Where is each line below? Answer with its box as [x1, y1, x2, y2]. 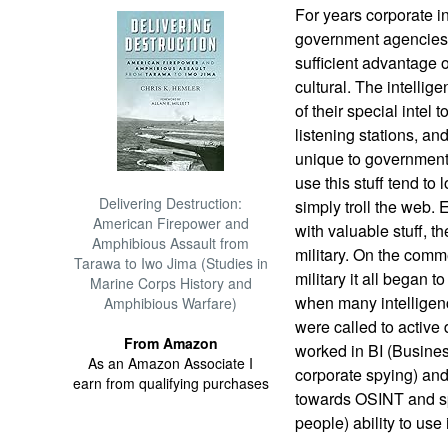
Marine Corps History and [89, 273, 252, 293]
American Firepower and [92, 213, 249, 233]
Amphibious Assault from [92, 233, 250, 253]
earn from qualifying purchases [72, 373, 269, 393]
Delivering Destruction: [99, 193, 243, 213]
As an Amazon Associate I [88, 353, 254, 373]
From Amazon [123, 333, 218, 353]
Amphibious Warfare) [104, 293, 238, 313]
